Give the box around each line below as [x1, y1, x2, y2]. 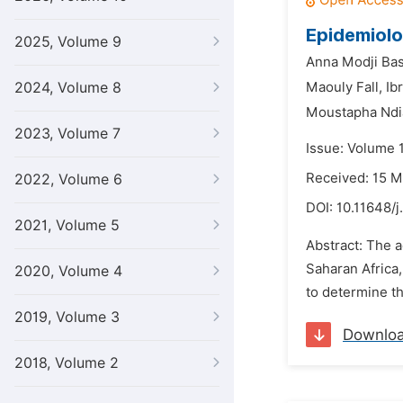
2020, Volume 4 [14, 263, 122, 280]
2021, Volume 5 [14, 217, 120, 234]
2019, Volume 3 [14, 309, 120, 326]
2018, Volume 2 [14, 354, 119, 372]
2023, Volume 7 [14, 125, 121, 142]
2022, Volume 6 [14, 171, 122, 188]
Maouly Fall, [306, 79, 382, 95]
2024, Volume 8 [14, 79, 121, 96]
